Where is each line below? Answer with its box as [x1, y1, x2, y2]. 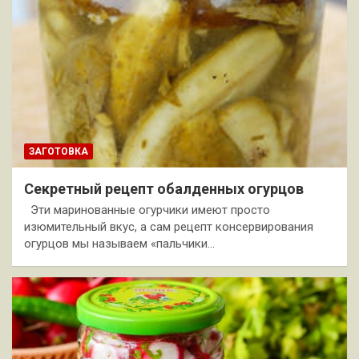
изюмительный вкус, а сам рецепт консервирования [24, 220, 313, 235]
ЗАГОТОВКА [29, 146, 88, 158]
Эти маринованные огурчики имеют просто [24, 203, 270, 218]
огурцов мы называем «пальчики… [24, 236, 215, 252]
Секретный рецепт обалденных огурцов [24, 180, 304, 198]
